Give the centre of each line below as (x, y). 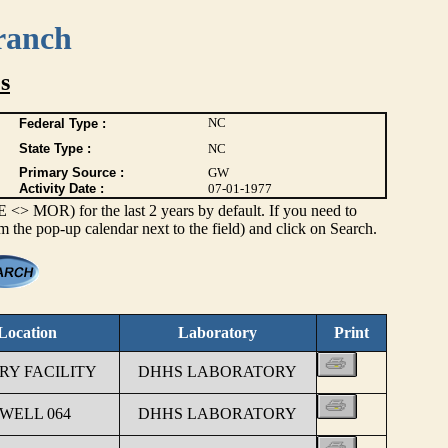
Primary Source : (71, 172)
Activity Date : (61, 188)
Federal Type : (62, 123)
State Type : (54, 148)
